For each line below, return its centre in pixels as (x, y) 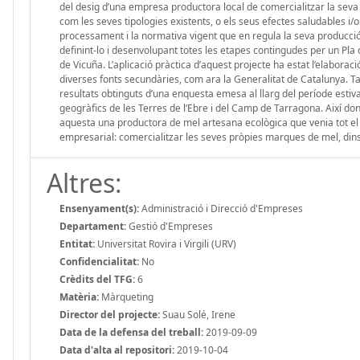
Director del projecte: (110, 314)
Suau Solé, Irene (198, 314)
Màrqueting (126, 297)
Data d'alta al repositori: (117, 350)
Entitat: (77, 243)
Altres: (84, 182)
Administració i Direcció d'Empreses (221, 208)
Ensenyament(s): (99, 208)
